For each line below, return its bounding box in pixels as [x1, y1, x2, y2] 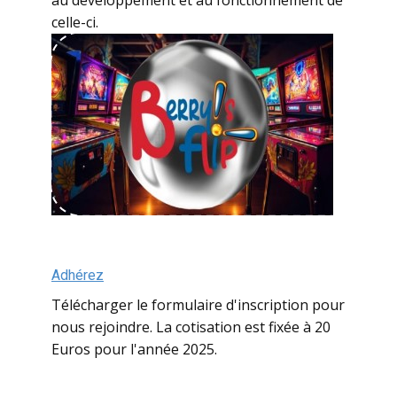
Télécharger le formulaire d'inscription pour [51, 294, 345, 315]
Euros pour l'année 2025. [51, 339, 217, 359]
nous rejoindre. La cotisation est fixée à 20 [51, 316, 331, 337]
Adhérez [51, 266, 104, 284]
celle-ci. [51, 12, 98, 32]
